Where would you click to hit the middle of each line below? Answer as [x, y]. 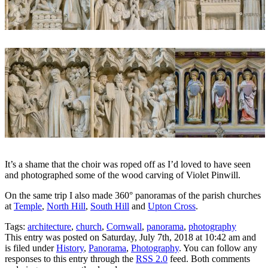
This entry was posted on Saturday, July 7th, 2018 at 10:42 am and [130, 237]
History [70, 248]
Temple [28, 206]
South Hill [110, 206]
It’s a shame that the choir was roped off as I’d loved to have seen [128, 164]
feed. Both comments [209, 258]
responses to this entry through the [70, 258]
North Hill [66, 206]
